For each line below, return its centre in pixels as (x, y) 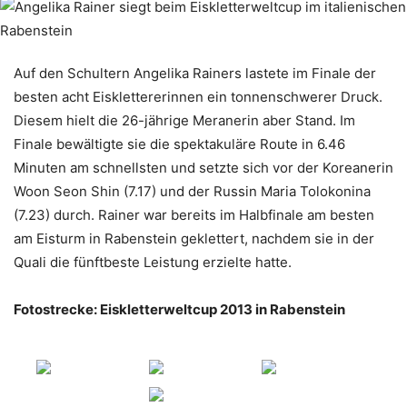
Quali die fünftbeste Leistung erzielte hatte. (153, 262)
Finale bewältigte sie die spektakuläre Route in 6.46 (179, 144)
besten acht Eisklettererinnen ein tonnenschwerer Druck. (198, 97)
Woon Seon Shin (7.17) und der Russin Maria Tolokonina (192, 191)
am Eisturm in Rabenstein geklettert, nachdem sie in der (194, 238)
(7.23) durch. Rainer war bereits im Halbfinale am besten (194, 215)
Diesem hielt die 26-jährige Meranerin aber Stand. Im (184, 120)
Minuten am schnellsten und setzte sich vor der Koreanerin (203, 168)
